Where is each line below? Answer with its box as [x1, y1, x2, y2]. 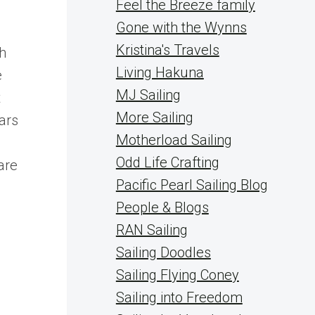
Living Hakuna [115, 64, 204, 81]
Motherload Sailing [115, 131, 232, 148]
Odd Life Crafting [115, 154, 219, 171]
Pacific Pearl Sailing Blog [115, 176, 268, 193]
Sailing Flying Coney [115, 266, 239, 283]
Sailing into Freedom [115, 289, 243, 306]
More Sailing [115, 109, 193, 126]
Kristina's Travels [115, 41, 219, 58]
